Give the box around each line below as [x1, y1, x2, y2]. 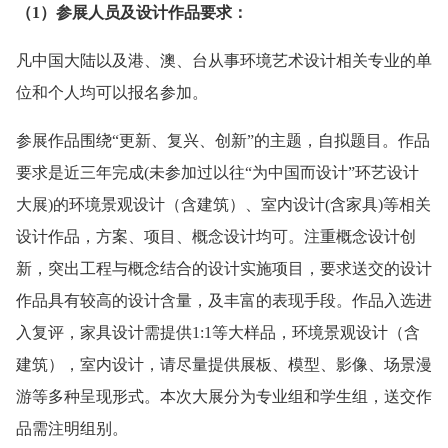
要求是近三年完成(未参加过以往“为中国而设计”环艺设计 [16, 164, 419, 182]
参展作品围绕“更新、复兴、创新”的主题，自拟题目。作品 [16, 132, 430, 150]
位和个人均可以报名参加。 [16, 84, 208, 102]
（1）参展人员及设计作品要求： [16, 4, 248, 22]
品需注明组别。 [16, 420, 128, 438]
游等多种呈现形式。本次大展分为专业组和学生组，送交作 [16, 388, 432, 406]
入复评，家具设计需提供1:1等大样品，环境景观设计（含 [16, 324, 420, 342]
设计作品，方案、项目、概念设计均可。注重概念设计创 [16, 228, 416, 246]
